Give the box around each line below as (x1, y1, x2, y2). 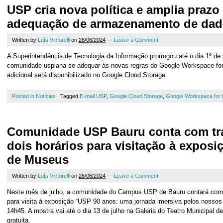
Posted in (12, 93, 36, 99)
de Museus (7, 153, 69, 166)
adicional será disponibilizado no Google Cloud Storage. (7, 71, 167, 79)
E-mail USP (80, 93, 107, 99)
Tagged (60, 93, 80, 99)
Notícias (36, 93, 56, 99)
